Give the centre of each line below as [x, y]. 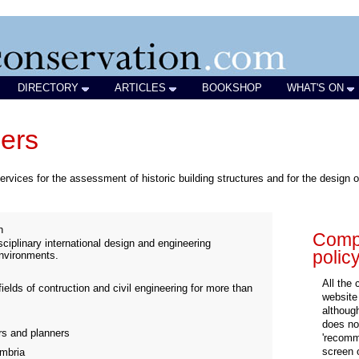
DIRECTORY [48, 88]
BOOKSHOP [232, 88]
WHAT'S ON [315, 88]
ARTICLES [140, 88]
